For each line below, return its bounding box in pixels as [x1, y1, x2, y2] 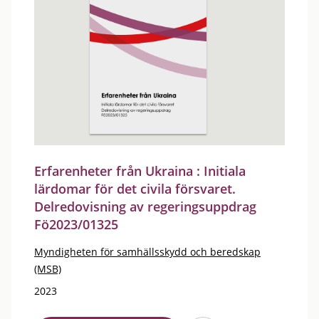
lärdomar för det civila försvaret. [34, 180, 236, 197]
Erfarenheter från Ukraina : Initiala [34, 162, 246, 179]
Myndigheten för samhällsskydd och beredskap [34, 245, 261, 258]
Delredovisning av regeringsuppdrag [34, 198, 256, 215]
